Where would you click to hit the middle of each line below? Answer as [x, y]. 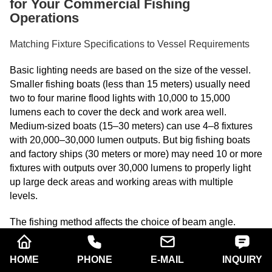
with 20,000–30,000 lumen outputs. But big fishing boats [130, 140]
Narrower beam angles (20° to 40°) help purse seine [121, 236]
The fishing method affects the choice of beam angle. [123, 222]
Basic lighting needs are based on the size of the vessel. [130, 70]
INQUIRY [242, 260]
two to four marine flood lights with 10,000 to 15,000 [120, 98]
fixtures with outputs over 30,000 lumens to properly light [130, 168]
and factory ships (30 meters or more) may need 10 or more [136, 154]
